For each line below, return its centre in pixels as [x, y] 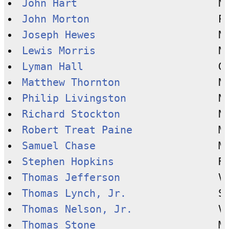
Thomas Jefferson [71, 177]
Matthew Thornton [71, 82]
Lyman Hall [52, 66]
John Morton [55, 19]
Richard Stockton [71, 114]
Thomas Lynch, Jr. [74, 193]
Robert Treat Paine [77, 130]
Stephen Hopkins [68, 162]
